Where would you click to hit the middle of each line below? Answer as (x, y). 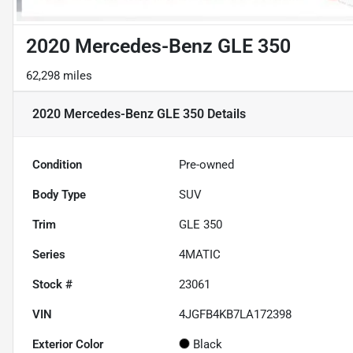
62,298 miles (59, 76)
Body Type (59, 195)
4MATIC (200, 255)
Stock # (52, 285)
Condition (57, 165)
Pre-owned (207, 165)
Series (49, 255)
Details (225, 114)
